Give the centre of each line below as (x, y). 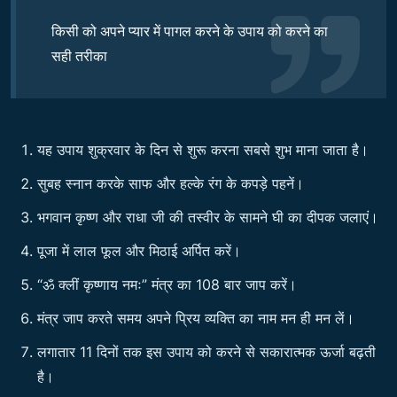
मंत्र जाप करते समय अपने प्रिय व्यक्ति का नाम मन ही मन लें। (196, 318)
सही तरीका (79, 55)
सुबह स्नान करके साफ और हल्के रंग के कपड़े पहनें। (171, 183)
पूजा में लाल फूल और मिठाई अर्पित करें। (139, 250)
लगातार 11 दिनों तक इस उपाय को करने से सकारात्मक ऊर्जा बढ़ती (206, 351)
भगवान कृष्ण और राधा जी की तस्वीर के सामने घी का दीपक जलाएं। (208, 217)
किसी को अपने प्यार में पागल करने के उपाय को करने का (190, 31)
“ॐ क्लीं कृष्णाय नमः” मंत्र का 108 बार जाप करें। (167, 284)
